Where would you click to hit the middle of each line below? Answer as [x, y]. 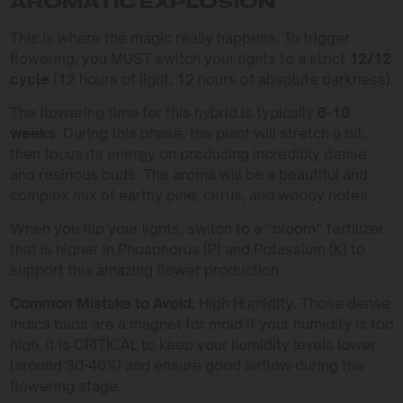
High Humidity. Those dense [292, 304]
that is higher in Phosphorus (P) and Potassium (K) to [187, 250]
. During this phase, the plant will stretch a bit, [210, 134]
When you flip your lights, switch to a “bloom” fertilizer [197, 229]
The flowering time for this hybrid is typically [163, 113]
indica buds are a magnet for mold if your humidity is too [201, 324]
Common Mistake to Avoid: [102, 304]
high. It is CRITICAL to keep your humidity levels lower [193, 345]
